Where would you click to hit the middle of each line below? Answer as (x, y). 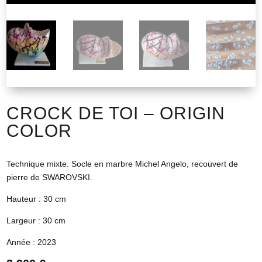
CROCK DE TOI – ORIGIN (116, 113)
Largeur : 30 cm (36, 220)
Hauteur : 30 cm (37, 199)
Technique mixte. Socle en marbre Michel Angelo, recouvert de (123, 163)
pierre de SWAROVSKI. (50, 177)
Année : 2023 (32, 242)
